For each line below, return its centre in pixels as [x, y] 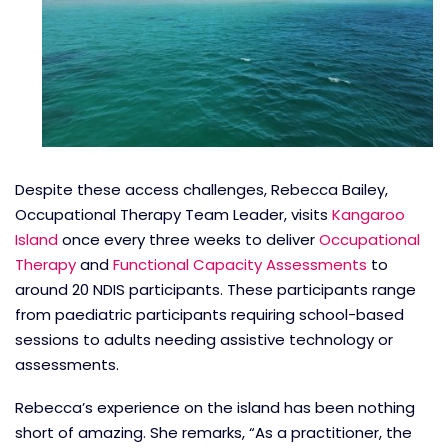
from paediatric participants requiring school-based [209, 314]
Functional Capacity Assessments [240, 264]
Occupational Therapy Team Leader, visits [173, 214]
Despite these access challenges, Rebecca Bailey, [201, 189]
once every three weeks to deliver [188, 239]
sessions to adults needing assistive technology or [204, 339]
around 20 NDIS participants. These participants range [215, 289]
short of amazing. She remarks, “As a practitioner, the [213, 433]
